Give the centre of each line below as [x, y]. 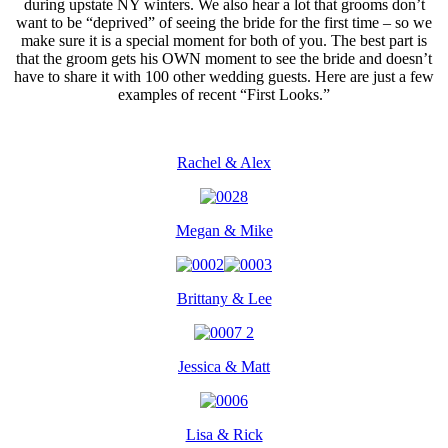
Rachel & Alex [224, 162]
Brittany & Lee [224, 298]
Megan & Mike [224, 230]
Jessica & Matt [224, 366]
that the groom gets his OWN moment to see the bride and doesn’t [224, 58]
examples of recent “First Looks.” [224, 94]
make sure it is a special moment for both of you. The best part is [224, 40]
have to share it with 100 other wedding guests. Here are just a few [224, 76]
